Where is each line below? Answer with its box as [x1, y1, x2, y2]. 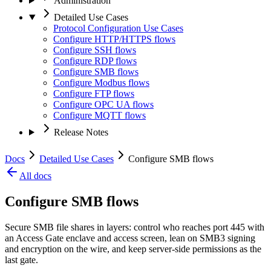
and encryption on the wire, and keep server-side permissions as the [5, 243, 261, 254]
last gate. [5, 254, 38, 265]
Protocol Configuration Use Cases [53, 23, 183, 33]
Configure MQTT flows [53, 110, 146, 120]
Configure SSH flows [53, 45, 136, 55]
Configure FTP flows [53, 88, 134, 99]
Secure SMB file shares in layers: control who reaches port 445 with [5, 221, 264, 232]
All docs [19, 171, 51, 181]
